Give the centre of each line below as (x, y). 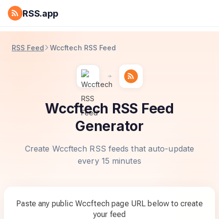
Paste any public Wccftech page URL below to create (109, 204)
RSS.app (40, 13)
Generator (109, 126)
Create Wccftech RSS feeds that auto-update (109, 149)
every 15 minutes (109, 161)
